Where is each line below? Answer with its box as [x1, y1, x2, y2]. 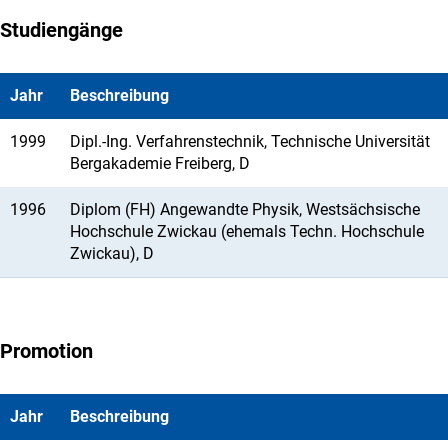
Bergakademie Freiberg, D [70, 153, 374, 173]
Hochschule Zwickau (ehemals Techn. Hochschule [70, 221, 424, 241]
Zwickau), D [70, 243, 194, 263]
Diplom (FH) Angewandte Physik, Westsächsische [70, 199, 420, 219]
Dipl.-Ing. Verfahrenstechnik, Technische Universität [70, 131, 430, 151]
